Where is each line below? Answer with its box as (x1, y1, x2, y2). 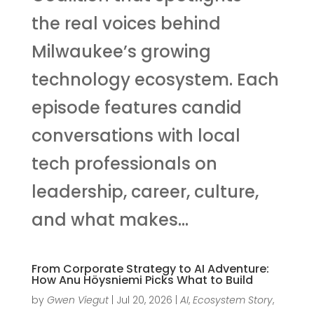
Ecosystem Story (192, 292, 273, 307)
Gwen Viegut (46, 292, 109, 307)
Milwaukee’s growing (31, 39, 211, 63)
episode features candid (31, 95, 242, 119)
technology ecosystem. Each (31, 67, 279, 91)
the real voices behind (31, 11, 221, 35)
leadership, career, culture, (31, 179, 259, 203)
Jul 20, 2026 (116, 292, 172, 307)
